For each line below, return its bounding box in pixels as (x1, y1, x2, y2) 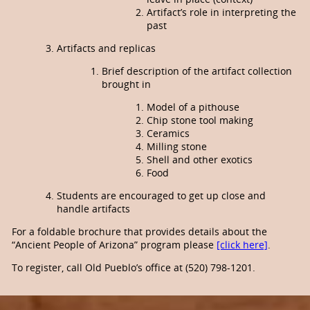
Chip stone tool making (147, 113, 253, 127)
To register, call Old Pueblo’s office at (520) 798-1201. (12, 261, 255, 275)
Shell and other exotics (147, 153, 253, 167)
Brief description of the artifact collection (102, 64, 292, 78)
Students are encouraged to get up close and (57, 189, 266, 203)
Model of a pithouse (147, 100, 239, 114)
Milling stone (147, 140, 207, 154)
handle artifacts (57, 202, 130, 216)
